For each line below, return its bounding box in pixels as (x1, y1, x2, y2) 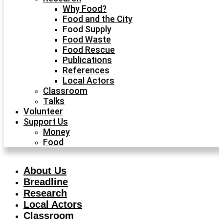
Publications (63, 55, 112, 65)
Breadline (23, 176, 68, 187)
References (63, 65, 109, 75)
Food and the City (63, 14, 132, 24)
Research (23, 188, 67, 198)
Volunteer (23, 106, 63, 116)
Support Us (23, 116, 68, 127)
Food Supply (63, 24, 111, 34)
